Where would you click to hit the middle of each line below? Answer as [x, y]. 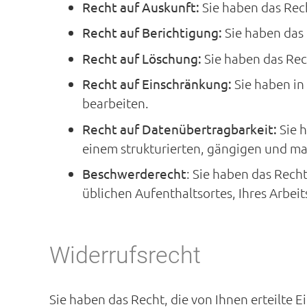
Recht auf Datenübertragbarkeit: [179, 128]
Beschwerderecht [134, 173]
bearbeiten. [115, 103]
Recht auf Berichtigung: [152, 32]
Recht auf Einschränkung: [157, 84]
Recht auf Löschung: [142, 58]
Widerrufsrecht [125, 255]
